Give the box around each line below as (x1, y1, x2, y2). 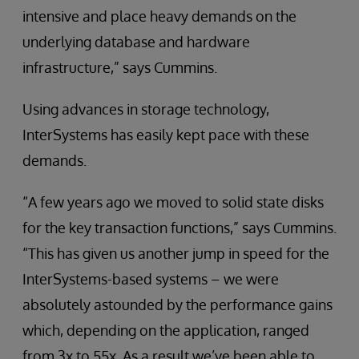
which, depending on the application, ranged (22, 321, 309, 340)
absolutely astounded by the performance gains (22, 296, 333, 314)
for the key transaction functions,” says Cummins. (22, 219, 337, 237)
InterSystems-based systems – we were (22, 270, 279, 288)
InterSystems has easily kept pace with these (22, 126, 309, 144)
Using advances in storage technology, (22, 100, 269, 119)
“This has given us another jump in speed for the (22, 244, 329, 263)
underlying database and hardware (22, 33, 250, 51)
